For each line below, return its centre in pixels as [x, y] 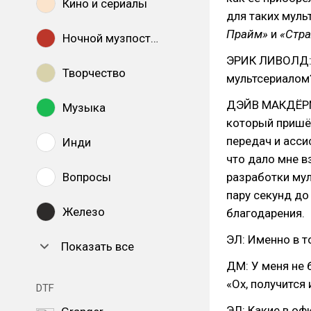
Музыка [84, 108]
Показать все [98, 246]
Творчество [94, 73]
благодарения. [266, 213]
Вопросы [87, 177]
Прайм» [247, 34]
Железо [84, 212]
